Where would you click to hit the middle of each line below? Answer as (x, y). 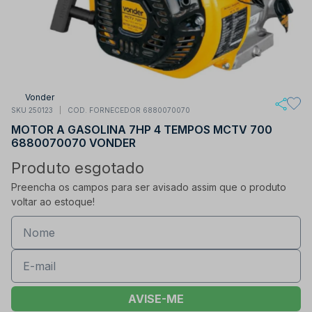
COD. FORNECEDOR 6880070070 (129, 110)
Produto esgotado (78, 167)
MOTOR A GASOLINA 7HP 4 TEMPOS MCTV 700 (142, 129)
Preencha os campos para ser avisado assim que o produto (149, 187)
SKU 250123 (32, 110)
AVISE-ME (156, 298)
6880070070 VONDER (73, 142)
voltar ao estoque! (53, 201)
